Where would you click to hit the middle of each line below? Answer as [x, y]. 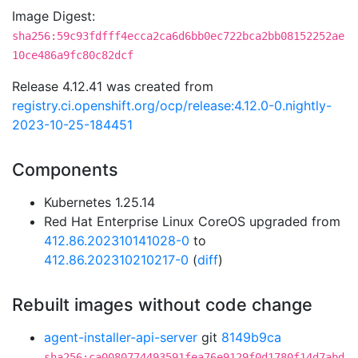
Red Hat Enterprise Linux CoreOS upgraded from [192, 221]
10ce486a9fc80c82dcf [73, 55]
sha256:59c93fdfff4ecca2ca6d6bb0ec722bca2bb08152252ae [178, 36]
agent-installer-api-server [121, 337]
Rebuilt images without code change [162, 304]
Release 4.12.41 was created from [113, 86]
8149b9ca [251, 337]
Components [65, 169]
